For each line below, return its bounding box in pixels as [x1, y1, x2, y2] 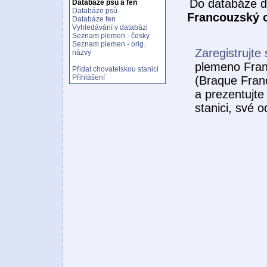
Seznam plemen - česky [72, 32, 150, 40]
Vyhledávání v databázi [72, 23, 148, 32]
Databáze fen [72, 15, 116, 23]
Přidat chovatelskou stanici [72, 65, 159, 73]
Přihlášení [72, 73, 105, 82]
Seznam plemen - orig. [72, 40, 145, 48]
